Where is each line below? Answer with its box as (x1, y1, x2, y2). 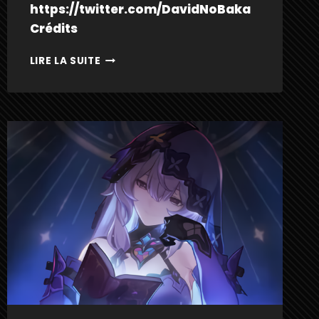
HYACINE (100, 51, 148, 65)
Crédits (29, 20, 78, 38)
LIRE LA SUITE (29, 54, 101, 68)
